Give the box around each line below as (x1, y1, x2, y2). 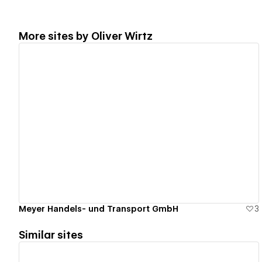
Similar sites (19, 228, 83, 241)
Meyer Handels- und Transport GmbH (19, 204, 178, 213)
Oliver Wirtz (91, 29, 153, 42)
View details (106, 118, 162, 129)
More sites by (19, 29, 91, 42)
